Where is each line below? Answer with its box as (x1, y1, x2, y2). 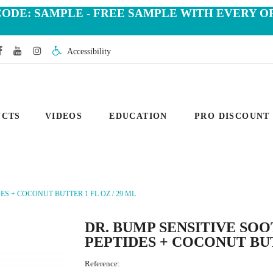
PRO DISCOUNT (194, 111, 270, 121)
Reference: (85, 259, 120, 268)
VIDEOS (44, 111, 83, 121)
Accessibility (65, 47, 112, 56)
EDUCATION (109, 111, 168, 121)
